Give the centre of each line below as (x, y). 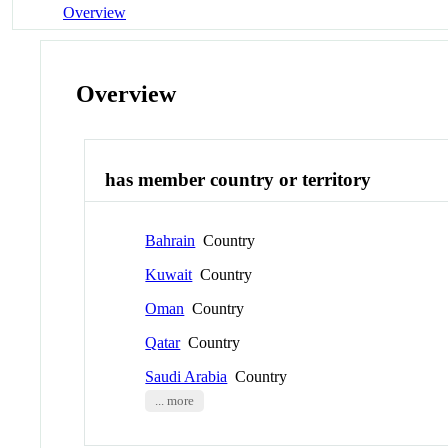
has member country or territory (238, 180)
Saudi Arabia (186, 376)
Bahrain (170, 240)
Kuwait (169, 274)
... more (174, 400)
